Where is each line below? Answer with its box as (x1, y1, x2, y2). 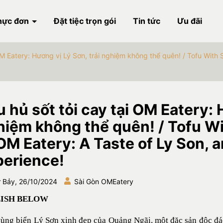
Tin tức (133, 16, 160, 26)
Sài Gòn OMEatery (74, 177, 133, 186)
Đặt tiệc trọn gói (54, 16, 116, 26)
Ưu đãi (177, 16, 202, 26)
